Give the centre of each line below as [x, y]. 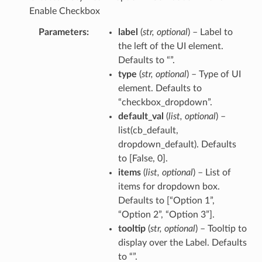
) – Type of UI [213, 74]
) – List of [212, 172]
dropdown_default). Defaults [177, 144]
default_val [141, 116]
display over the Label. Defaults [182, 242]
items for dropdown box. [169, 186]
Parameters [62, 32]
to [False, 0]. [143, 158]
